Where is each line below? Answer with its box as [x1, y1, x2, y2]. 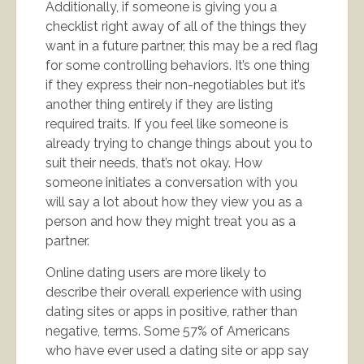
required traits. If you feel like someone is [45, 115, 288, 132]
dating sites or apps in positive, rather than [45, 303, 297, 319]
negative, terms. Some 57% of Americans [45, 323, 290, 339]
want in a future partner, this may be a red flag [45, 37, 318, 54]
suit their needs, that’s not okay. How [45, 154, 262, 171]
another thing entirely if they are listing [45, 96, 273, 112]
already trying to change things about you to [45, 135, 313, 151]
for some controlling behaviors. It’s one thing [45, 57, 310, 73]
